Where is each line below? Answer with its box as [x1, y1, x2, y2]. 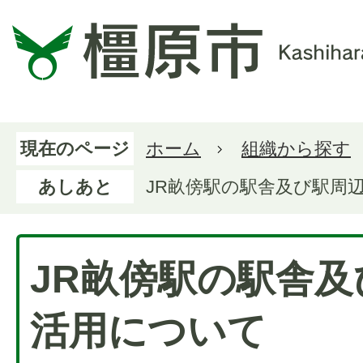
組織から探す [241, 139, 351, 159]
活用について [30, 310, 267, 352]
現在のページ [20, 139, 130, 159]
